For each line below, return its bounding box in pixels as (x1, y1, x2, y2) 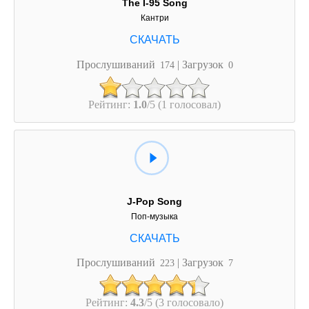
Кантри (140, 13, 169, 23)
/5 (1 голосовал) (147, 98, 221, 110)
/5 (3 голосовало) (144, 297, 223, 308)
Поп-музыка (131, 211, 178, 221)
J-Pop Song (127, 195, 182, 207)
